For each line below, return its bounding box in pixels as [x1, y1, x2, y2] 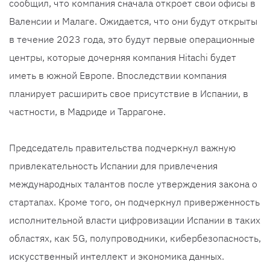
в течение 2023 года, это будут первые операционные [9, 33, 255, 46]
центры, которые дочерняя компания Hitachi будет [9, 51, 236, 64]
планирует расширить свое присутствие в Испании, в [9, 87, 248, 100]
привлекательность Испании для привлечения [9, 160, 218, 172]
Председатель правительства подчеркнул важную [9, 142, 236, 154]
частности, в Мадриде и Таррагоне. [9, 105, 166, 118]
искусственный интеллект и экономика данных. [9, 250, 224, 263]
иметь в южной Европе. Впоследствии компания [9, 69, 227, 82]
